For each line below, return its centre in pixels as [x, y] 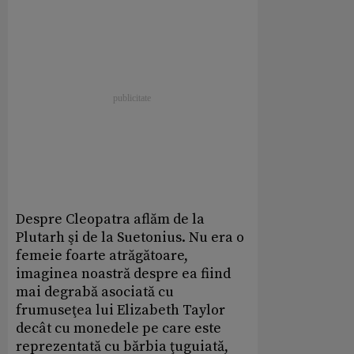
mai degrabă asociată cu [95, 292]
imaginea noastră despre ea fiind [123, 274]
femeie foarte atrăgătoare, [102, 256]
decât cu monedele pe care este [119, 329]
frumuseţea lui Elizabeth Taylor [121, 311]
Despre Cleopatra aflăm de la [110, 220]
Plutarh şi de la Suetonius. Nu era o [130, 238]
